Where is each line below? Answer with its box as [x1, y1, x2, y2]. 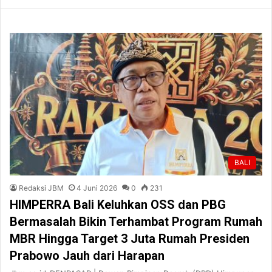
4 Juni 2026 [76, 183, 117, 192]
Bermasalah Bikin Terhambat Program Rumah [10, 214, 262, 229]
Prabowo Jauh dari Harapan [10, 248, 165, 263]
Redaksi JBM [19, 183, 64, 192]
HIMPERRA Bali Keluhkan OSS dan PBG [10, 197, 226, 212]
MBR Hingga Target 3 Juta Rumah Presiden [10, 231, 250, 246]
